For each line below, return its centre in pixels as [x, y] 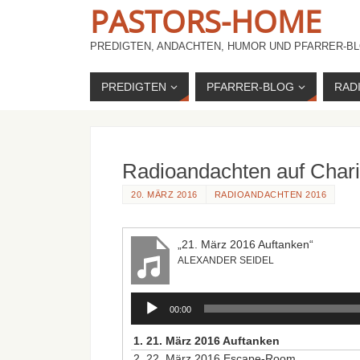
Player [146, 317]
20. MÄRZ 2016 [164, 194]
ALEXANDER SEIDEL [226, 261]
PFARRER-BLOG [250, 87]
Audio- [147, 300]
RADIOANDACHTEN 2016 [270, 194]
